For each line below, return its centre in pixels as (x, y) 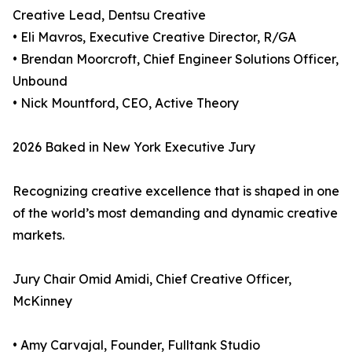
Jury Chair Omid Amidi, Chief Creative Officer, (152, 279)
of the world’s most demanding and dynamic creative (175, 213)
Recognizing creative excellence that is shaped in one (176, 191)
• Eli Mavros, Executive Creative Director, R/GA (154, 37)
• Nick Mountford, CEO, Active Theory (126, 103)
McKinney (42, 301)
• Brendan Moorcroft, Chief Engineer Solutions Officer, (176, 59)
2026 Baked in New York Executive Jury (134, 147)
